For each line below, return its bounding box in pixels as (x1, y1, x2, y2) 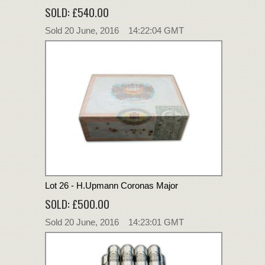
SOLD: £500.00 (45, 195, 109, 212)
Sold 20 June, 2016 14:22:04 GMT (45, 25, 184, 35)
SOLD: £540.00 (45, 3, 109, 20)
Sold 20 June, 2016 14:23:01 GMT (45, 216, 184, 227)
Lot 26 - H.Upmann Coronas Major (45, 180, 178, 190)
